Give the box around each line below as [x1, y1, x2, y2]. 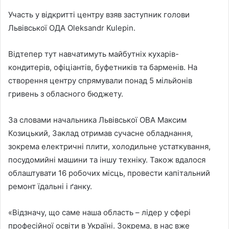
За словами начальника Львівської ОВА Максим [8, 115, 187, 125]
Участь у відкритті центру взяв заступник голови [8, 10, 190, 20]
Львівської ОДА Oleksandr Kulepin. [8, 23, 135, 33]
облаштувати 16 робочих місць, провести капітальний [8, 168, 210, 178]
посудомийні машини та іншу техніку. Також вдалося [8, 155, 205, 165]
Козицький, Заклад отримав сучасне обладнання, [8, 128, 193, 139]
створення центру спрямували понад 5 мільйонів [8, 76, 192, 86]
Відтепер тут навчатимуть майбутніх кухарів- [8, 49, 179, 59]
